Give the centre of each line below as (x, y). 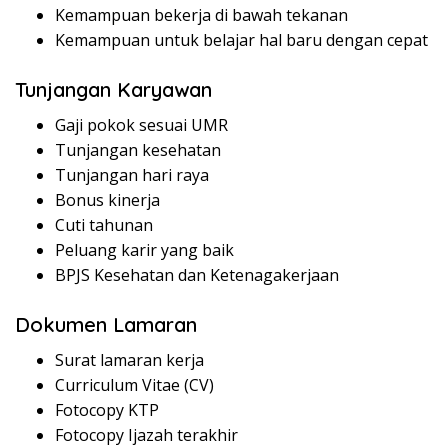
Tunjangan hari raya (132, 175)
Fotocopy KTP (107, 410)
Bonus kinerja (107, 200)
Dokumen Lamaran (106, 325)
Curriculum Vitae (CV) (134, 385)
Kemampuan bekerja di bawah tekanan (201, 15)
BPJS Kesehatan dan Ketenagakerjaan (197, 275)
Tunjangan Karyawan (113, 90)
